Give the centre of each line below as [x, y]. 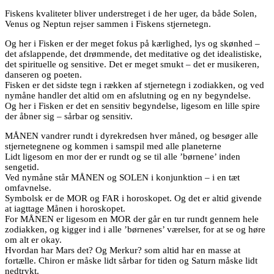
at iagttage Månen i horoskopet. [65, 208]
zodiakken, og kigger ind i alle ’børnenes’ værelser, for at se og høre [135, 229]
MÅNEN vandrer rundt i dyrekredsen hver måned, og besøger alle [131, 135]
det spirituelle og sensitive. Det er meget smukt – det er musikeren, [132, 64]
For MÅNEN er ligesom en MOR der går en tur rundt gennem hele [132, 219]
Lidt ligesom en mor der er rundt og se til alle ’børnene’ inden [123, 156]
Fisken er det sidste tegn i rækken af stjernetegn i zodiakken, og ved [135, 85]
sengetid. [22, 167]
